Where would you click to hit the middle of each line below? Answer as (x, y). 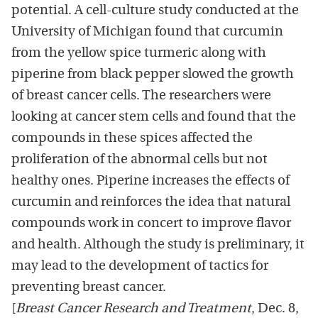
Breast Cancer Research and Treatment (133, 309)
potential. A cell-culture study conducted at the (155, 11)
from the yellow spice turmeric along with (139, 53)
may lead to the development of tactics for (140, 266)
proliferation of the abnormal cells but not (139, 160)
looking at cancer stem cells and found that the (154, 117)
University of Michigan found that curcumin (147, 32)
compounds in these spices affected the (132, 138)
